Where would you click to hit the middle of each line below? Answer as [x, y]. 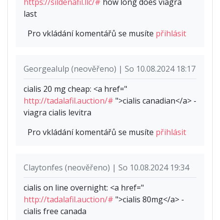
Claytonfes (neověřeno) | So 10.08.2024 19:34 [106, 168]
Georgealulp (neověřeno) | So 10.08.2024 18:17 [110, 69]
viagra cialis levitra [57, 113]
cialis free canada [55, 211]
